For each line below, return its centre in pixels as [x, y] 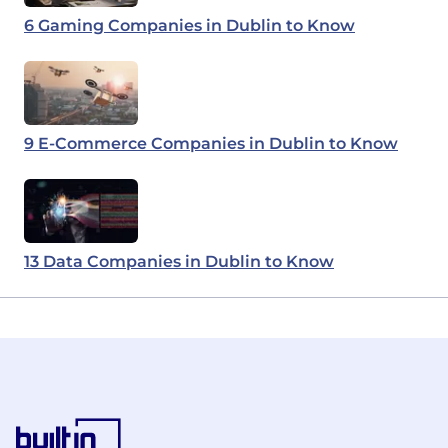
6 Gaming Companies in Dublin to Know [189, 25]
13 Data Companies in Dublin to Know [179, 261]
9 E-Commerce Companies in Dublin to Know [211, 143]
